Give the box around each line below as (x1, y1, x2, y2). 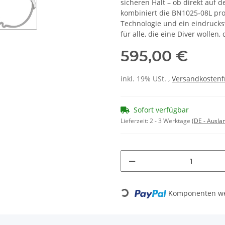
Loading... (98, 185, 129, 215)
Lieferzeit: (121, 117, 150, 126)
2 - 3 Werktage (150, 117, 192, 126)
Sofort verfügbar (134, 105, 189, 115)
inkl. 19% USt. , (121, 74, 172, 84)
